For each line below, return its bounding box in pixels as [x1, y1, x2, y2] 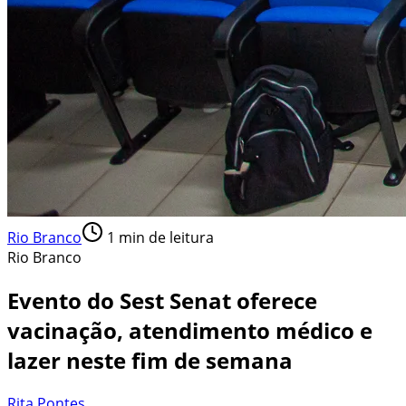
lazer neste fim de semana [7, 344, 293, 375]
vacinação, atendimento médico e [7, 314, 372, 345]
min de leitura [115, 227, 214, 247]
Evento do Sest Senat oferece [7, 285, 317, 315]
